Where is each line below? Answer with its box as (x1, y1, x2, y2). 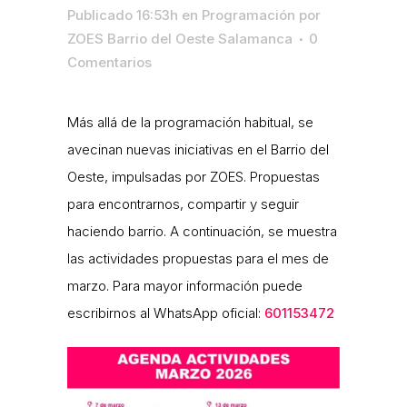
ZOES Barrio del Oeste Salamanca (67, 29, 293, 47)
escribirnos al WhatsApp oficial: (67, 303, 264, 322)
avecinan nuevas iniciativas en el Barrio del (67, 140, 329, 158)
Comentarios (67, 53, 152, 71)
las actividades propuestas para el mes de (67, 249, 329, 267)
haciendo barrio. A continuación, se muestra (67, 222, 337, 240)
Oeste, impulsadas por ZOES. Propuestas (67, 167, 320, 185)
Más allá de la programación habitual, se (67, 113, 313, 131)
